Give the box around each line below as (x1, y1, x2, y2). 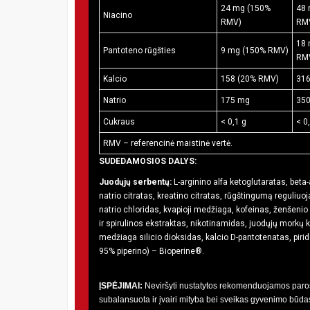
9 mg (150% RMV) (221, 45, 289, 55)
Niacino (103, 10, 134, 20)
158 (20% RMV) (221, 73, 279, 84)
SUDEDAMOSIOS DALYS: (99, 156, 197, 166)
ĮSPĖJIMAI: (99, 280, 143, 291)
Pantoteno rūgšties (103, 45, 176, 55)
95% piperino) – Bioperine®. (99, 246, 204, 256)
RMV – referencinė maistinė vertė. (103, 138, 235, 148)
